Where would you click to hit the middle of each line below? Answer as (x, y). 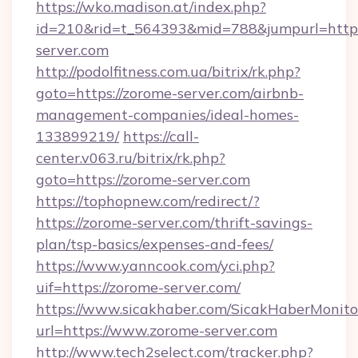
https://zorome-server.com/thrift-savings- (174, 223)
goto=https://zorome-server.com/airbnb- (170, 93)
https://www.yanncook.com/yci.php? (155, 266)
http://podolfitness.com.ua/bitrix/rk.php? (168, 72)
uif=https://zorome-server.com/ (138, 287)
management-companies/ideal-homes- (167, 115)
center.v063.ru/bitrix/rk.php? (131, 158)
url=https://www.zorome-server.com (157, 330)
